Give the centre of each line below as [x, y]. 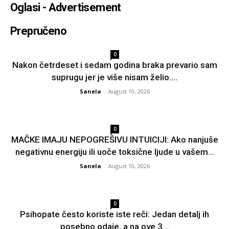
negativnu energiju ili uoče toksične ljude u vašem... [114, 152]
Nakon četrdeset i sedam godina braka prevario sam [114, 65]
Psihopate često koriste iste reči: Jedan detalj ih [114, 214]
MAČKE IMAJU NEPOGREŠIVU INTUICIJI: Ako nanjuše [114, 139]
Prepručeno [38, 31]
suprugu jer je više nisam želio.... [114, 77]
